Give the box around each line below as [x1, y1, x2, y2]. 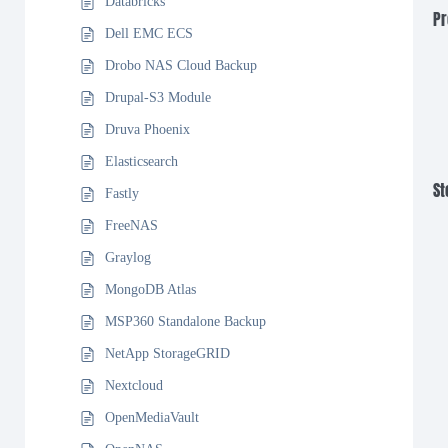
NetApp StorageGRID [105, 346, 230, 361]
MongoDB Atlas [105, 282, 196, 297]
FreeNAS [105, 218, 158, 233]
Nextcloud [105, 378, 163, 393]
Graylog [105, 250, 151, 265]
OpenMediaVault [105, 410, 199, 425]
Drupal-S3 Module [105, 90, 211, 105]
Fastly [105, 186, 139, 201]
